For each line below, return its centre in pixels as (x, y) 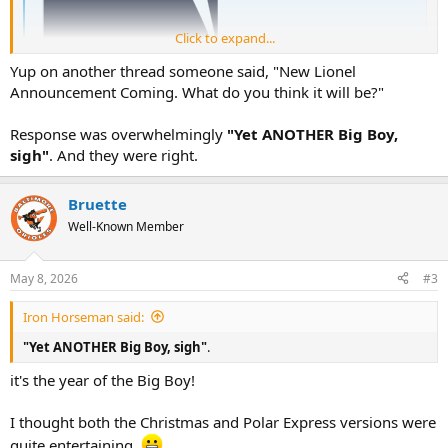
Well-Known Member (126, 227)
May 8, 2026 (44, 278)
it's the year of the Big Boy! (102, 380)
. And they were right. (123, 155)
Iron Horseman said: (83, 316)
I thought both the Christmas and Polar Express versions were (223, 422)
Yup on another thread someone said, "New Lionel (183, 71)
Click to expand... (225, 37)
